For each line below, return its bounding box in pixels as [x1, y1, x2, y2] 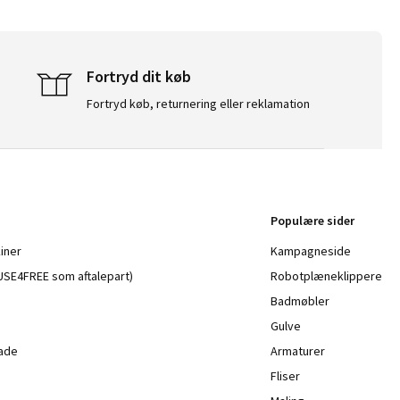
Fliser [270, 367, 300, 384]
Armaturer [270, 342, 325, 359]
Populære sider [270, 212, 354, 229]
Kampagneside [270, 242, 351, 259]
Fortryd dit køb [86, 65, 191, 87]
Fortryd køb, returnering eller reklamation [86, 95, 310, 112]
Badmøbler [270, 292, 329, 309]
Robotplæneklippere [270, 267, 382, 284]
